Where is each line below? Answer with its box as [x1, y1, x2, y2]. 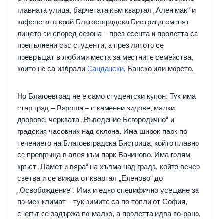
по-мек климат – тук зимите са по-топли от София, [17, 197, 187, 206]
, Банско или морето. [124, 64, 194, 73]
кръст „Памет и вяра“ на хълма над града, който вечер [17, 162, 200, 171]
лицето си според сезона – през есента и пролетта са [17, 29, 198, 38]
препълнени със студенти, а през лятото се [17, 41, 164, 49]
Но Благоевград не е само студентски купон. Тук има [17, 91, 196, 100]
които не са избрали [17, 64, 87, 73]
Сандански [87, 64, 124, 73]
